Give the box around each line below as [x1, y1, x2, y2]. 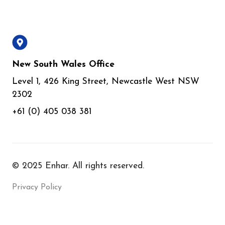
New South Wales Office [12, 60, 115, 69]
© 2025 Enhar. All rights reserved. [12, 162, 144, 171]
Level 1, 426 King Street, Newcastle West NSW [12, 77, 199, 86]
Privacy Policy [12, 183, 62, 192]
